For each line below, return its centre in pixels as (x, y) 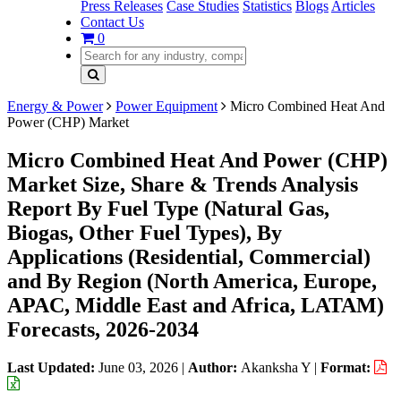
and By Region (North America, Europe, (192, 281)
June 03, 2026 (138, 367)
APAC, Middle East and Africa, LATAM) (196, 305)
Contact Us (112, 22)
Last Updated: (53, 367)
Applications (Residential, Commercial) (189, 256)
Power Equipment (166, 106)
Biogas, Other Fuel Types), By (145, 232)
